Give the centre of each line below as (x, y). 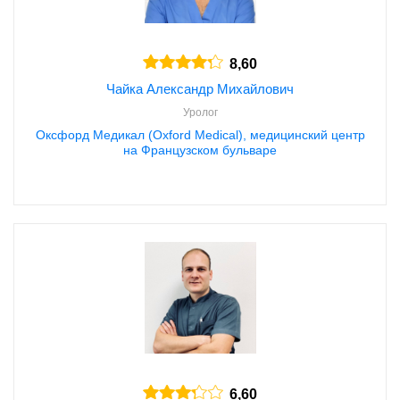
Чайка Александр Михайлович (200, 88)
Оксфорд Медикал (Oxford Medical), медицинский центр (200, 134)
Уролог (200, 112)
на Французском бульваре (200, 150)
